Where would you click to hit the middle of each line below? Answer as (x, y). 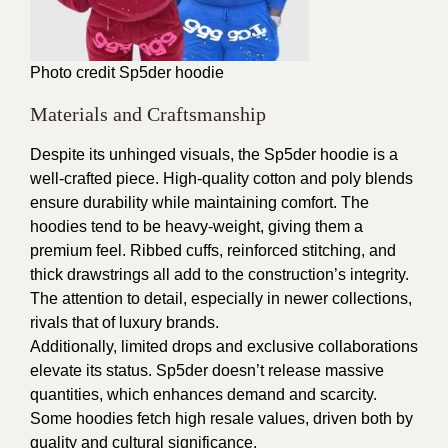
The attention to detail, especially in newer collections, (221, 299)
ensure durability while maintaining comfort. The (199, 203)
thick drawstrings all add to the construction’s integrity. (219, 275)
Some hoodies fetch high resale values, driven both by (221, 419)
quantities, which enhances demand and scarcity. (203, 395)
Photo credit (74, 73)
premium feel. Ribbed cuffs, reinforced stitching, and (213, 251)
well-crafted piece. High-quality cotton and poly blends (221, 179)
